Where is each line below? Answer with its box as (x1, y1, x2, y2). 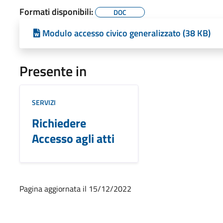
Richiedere (31, 113, 86, 132)
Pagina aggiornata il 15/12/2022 (19, 182, 131, 195)
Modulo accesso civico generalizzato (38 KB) (42, 26, 211, 40)
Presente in (19, 60, 87, 82)
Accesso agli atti (31, 129, 114, 147)
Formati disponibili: (19, 4, 95, 18)
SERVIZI (31, 97, 56, 108)
